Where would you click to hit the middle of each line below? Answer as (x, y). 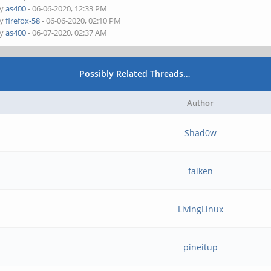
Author (200, 103)
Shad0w (200, 133)
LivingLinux (200, 209)
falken (200, 171)
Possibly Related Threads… (135, 73)
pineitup (200, 247)
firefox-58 (23, 21)
